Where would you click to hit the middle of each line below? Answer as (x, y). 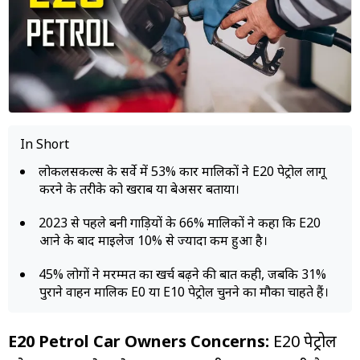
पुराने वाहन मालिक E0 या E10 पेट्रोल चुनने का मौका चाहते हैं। (184, 291)
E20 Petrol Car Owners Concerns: (141, 341)
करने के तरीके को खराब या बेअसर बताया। (139, 188)
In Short (45, 143)
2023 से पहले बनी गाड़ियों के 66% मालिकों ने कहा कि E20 (180, 222)
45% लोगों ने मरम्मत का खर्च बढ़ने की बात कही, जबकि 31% (182, 274)
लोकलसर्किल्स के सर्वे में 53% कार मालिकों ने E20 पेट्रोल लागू (182, 171)
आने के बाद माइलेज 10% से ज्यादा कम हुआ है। (153, 240)
